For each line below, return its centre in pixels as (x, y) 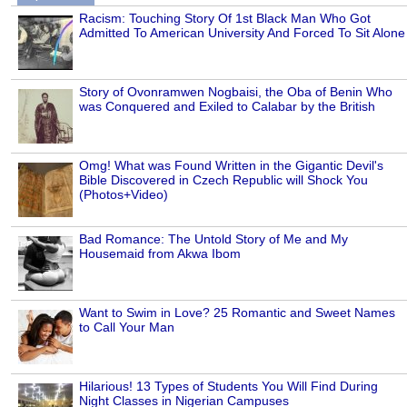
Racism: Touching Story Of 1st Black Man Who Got (225, 18)
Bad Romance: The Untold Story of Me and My (213, 238)
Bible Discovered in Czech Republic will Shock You (223, 179)
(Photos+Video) (124, 194)
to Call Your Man (127, 327)
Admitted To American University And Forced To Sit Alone (242, 32)
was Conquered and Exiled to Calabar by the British (227, 106)
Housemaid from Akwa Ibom (160, 253)
